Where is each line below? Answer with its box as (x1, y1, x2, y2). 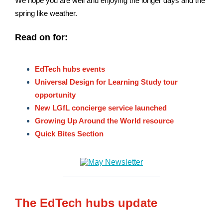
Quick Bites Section (35, 129, 104, 138)
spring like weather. (15, 9, 77, 17)
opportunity (35, 91, 76, 99)
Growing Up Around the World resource (35, 116, 174, 125)
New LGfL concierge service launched (35, 104, 167, 112)
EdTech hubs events (35, 65, 105, 73)
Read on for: (15, 32, 68, 42)
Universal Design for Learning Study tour (35, 78, 178, 86)
